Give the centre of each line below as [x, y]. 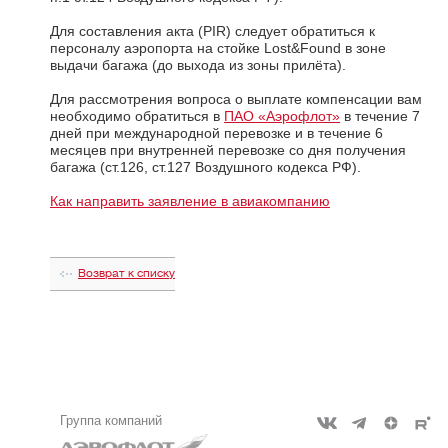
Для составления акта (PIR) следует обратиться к [212, 30]
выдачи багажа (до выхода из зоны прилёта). [198, 64]
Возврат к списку [126, 273]
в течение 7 [380, 115]
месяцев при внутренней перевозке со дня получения [228, 149]
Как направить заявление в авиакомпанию [190, 200]
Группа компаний [111, 420]
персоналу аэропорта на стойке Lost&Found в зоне [218, 47]
